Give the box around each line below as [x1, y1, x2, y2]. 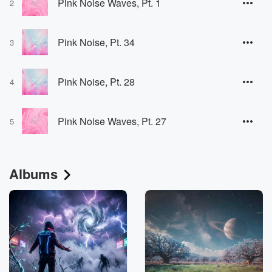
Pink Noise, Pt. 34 [58, 35, 135, 49]
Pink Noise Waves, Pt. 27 [58, 114, 166, 128]
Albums [9, 164, 58, 183]
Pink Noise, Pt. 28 [58, 74, 135, 89]
